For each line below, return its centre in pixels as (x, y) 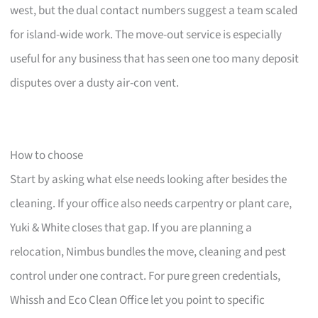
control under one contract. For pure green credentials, (146, 276)
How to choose (47, 155)
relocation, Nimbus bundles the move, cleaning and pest (148, 252)
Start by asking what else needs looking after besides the (149, 179)
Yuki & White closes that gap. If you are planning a (131, 227)
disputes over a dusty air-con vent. (95, 83)
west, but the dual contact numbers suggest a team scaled (154, 10)
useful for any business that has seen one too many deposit (155, 59)
